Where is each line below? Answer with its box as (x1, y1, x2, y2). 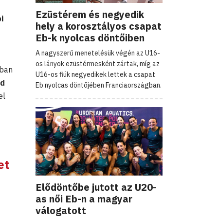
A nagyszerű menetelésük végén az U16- (36, 48, 160, 57)
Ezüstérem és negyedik (36, 7, 144, 21)
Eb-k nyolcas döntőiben (36, 31, 145, 44)
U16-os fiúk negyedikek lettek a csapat (36, 70, 155, 79)
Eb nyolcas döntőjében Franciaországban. (36, 80, 162, 90)
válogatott (36, 203, 86, 217)
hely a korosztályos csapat (36, 19, 162, 33)
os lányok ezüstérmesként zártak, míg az (36, 59, 160, 68)
